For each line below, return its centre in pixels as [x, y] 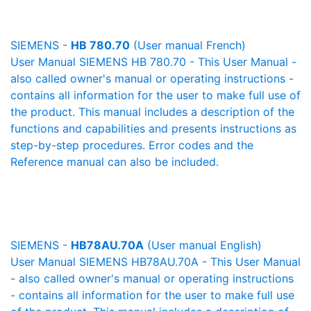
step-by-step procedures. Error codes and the [132, 145]
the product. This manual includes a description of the [152, 112]
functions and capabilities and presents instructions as [153, 128]
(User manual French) [188, 45]
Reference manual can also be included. [115, 162]
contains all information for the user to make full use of [155, 95]
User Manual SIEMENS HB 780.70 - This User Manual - [153, 62]
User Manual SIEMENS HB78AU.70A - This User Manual [155, 262]
